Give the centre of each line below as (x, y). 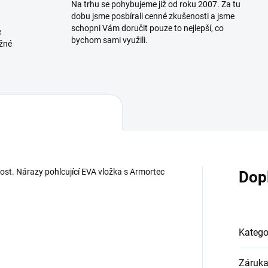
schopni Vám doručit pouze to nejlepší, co (148, 28)
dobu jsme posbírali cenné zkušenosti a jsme (153, 16)
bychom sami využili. (110, 40)
